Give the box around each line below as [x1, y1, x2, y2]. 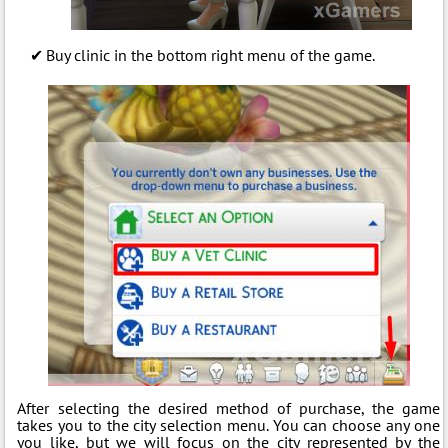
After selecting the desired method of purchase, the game [17, 398, 440, 419]
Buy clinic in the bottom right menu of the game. [46, 45, 376, 66]
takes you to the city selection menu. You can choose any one [17, 415, 440, 436]
